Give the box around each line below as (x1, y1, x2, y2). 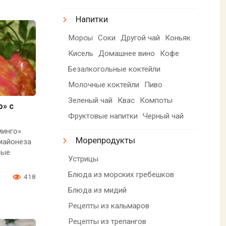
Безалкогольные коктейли (68, 64, 161, 74)
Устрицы (68, 154, 99, 163)
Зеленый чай (68, 95, 113, 105)
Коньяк (165, 33, 191, 42)
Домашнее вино (98, 48, 155, 58)
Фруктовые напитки (68, 111, 138, 121)
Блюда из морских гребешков (68, 169, 175, 179)
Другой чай (121, 33, 160, 42)
